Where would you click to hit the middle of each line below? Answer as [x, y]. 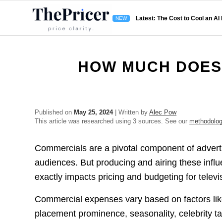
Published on [55, 112]
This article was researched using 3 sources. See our [112, 121]
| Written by [131, 112]
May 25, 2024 [94, 112]
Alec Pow [163, 112]
